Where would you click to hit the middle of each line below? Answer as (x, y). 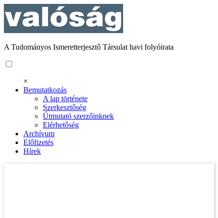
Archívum (39, 134)
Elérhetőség (61, 125)
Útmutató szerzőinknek (78, 116)
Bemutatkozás (45, 90)
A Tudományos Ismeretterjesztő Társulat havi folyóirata (89, 47)
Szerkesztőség (64, 107)
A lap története (65, 99)
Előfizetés (38, 142)
